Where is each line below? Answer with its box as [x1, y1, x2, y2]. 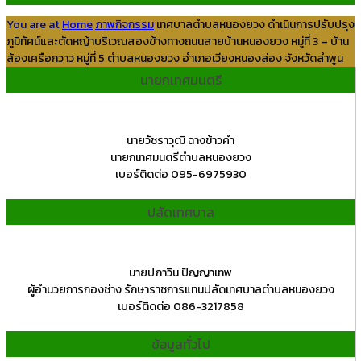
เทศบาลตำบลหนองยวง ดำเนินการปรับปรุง [156, 16, 355, 33]
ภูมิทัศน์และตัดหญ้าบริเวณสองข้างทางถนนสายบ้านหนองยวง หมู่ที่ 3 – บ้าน [6, 33, 349, 50]
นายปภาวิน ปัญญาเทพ [129, 264, 232, 281]
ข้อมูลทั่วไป [151, 334, 210, 354]
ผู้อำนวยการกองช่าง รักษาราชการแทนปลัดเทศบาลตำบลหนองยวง [27, 281, 334, 298]
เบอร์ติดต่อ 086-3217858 [117, 298, 244, 315]
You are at [6, 16, 60, 33]
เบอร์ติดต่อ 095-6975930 [114, 166, 247, 183]
